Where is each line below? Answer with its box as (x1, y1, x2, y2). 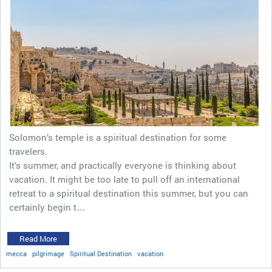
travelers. (9, 145, 47, 158)
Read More (19, 233, 57, 245)
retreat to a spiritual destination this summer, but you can (9, 187, 248, 200)
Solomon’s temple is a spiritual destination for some (9, 131, 226, 144)
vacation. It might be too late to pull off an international (9, 173, 240, 186)
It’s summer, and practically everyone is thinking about (9, 159, 236, 172)
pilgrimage (32, 249, 64, 259)
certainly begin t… (9, 201, 86, 214)
